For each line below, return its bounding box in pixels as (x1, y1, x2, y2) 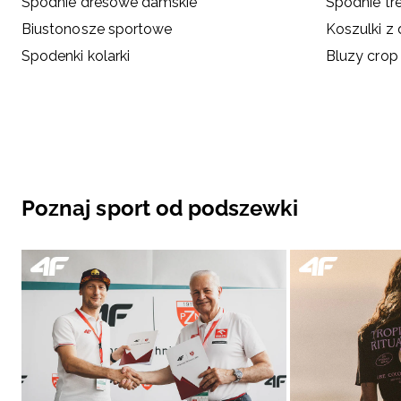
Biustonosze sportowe (21, 20, 173, 38)
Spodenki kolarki (21, 47, 131, 64)
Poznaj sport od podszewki (21, 194, 298, 221)
